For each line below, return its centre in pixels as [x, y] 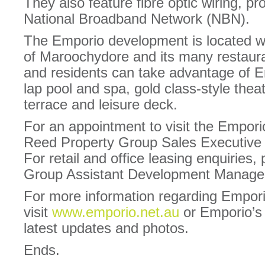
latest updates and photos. [106, 228]
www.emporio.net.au [116, 212]
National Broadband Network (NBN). [137, 19]
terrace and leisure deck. [101, 104]
